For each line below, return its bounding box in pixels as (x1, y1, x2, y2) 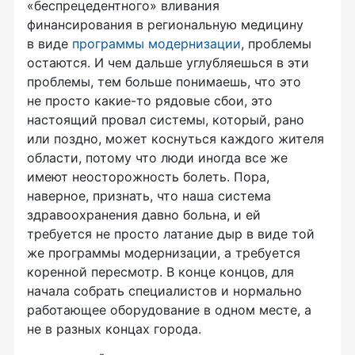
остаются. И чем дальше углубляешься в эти (27, 55, 309, 71)
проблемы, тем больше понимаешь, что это (27, 74, 301, 90)
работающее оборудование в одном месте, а (27, 302, 311, 319)
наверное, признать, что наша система (27, 188, 271, 204)
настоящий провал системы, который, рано (27, 112, 304, 128)
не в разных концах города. (27, 321, 205, 338)
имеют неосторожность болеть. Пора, (27, 169, 269, 185)
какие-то (94, 93, 151, 109)
